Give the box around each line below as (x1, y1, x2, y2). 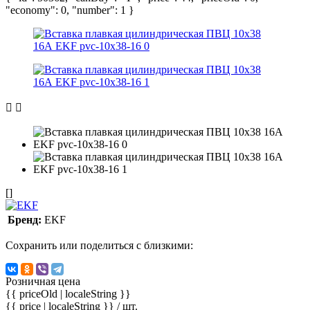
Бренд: (8, 213, 42, 226)
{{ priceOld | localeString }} (6, 287, 131, 300)
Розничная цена (6, 275, 80, 287)
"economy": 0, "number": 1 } (6, 3, 134, 16)
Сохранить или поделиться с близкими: (6, 239, 193, 251)
